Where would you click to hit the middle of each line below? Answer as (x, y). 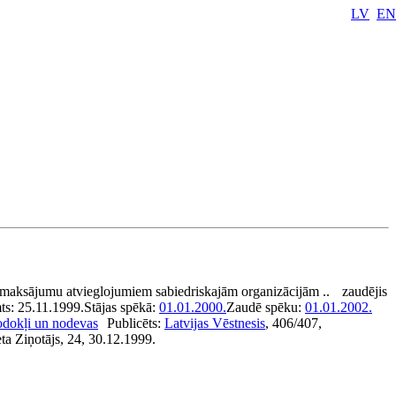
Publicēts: (136, 323)
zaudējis (365, 291)
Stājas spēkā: (122, 307)
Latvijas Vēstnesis (215, 323)
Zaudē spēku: (266, 307)
